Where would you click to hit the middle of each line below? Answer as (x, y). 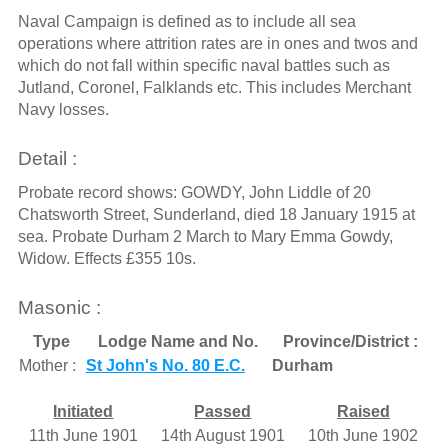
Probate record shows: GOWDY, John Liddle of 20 (194, 192)
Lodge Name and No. (177, 341)
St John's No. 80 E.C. (165, 365)
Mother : (47, 365)
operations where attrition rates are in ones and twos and (217, 44)
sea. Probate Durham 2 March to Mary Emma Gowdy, (205, 236)
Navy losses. (63, 110)
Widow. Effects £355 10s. (106, 258)
